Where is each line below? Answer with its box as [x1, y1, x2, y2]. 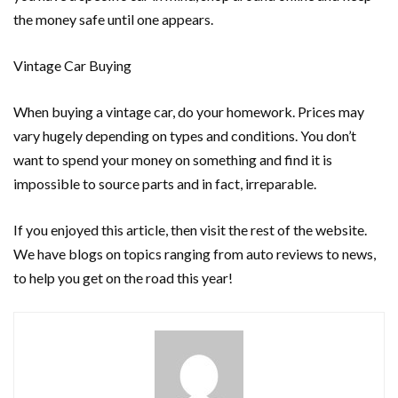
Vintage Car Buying [13, 57, 131, 74]
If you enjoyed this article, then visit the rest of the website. [13, 221, 367, 238]
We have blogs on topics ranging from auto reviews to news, [13, 245, 376, 262]
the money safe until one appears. [13, 11, 216, 28]
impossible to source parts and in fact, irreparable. [13, 175, 319, 192]
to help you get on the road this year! [13, 269, 233, 286]
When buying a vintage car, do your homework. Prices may [13, 103, 364, 120]
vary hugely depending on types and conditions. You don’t [13, 127, 356, 144]
